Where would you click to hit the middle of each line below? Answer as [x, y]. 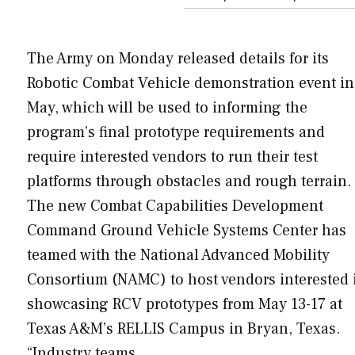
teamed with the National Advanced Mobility [178, 255]
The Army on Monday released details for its [178, 58]
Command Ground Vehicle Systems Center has [187, 230]
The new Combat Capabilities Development [175, 206]
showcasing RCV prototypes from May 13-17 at [185, 304]
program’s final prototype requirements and [176, 132]
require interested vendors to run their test [172, 157]
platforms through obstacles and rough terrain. [189, 181]
